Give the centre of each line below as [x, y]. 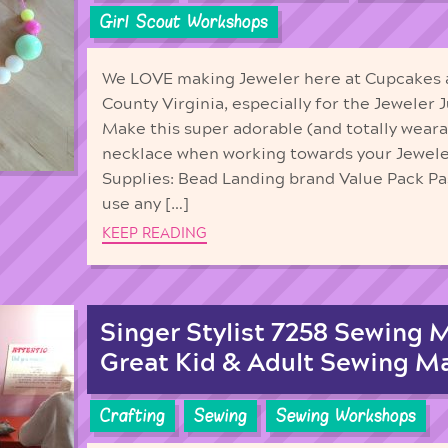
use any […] [145, 204]
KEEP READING [154, 233]
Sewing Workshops [346, 416]
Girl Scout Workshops [184, 21]
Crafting [132, 416]
